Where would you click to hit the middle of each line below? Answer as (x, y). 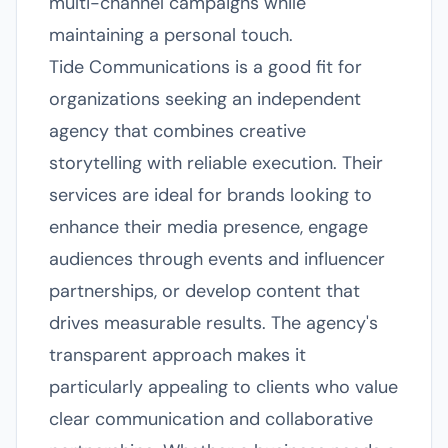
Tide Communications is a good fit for (205, 67)
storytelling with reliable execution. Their (216, 163)
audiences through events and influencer (217, 259)
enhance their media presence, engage (208, 227)
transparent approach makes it (177, 355)
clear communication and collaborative (211, 419)
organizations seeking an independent (205, 99)
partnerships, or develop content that (204, 291)
